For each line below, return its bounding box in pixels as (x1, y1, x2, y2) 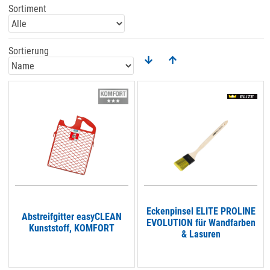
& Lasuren (181, 228, 221, 240)
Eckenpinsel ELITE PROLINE (146, 205, 256, 217)
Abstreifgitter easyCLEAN (22, 211, 122, 222)
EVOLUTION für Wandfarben (146, 216, 256, 228)
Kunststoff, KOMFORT (29, 222, 115, 234)
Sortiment (8, 3, 47, 14)
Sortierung (8, 45, 49, 57)
